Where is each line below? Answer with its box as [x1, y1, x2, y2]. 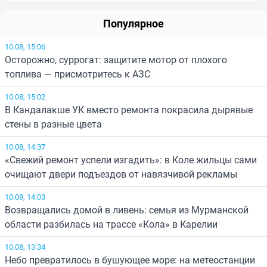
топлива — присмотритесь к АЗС [5, 67, 150, 81]
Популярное [103, 16, 164, 31]
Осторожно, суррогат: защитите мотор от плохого [5, 53, 227, 67]
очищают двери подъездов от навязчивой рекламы [5, 167, 237, 181]
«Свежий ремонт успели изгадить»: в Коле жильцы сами [5, 153, 257, 167]
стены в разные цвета [5, 117, 102, 131]
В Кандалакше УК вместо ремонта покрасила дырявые [5, 103, 253, 117]
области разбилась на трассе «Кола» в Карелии [5, 218, 218, 231]
